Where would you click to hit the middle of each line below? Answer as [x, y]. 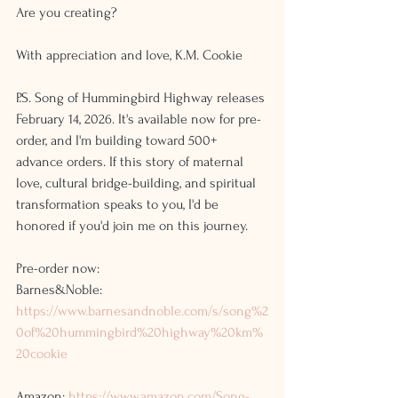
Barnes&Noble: [61, 290]
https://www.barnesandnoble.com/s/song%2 [142, 311]
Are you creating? [67, 13]
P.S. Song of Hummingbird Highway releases [142, 98]
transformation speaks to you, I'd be [119, 205]
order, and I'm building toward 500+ [118, 141]
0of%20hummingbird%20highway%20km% [139, 333]
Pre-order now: [58, 269]
